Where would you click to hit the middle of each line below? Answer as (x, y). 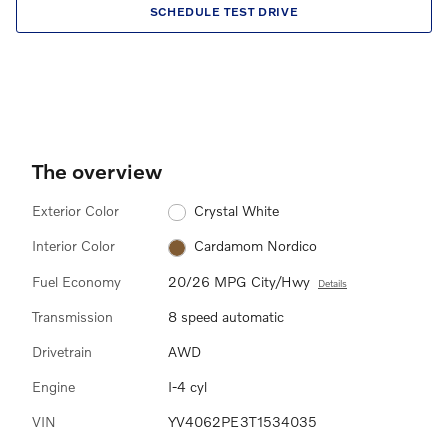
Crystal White (236, 211)
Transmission (72, 316)
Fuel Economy (76, 281)
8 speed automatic (226, 316)
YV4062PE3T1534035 (242, 421)
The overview (97, 170)
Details (332, 282)
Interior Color (73, 246)
